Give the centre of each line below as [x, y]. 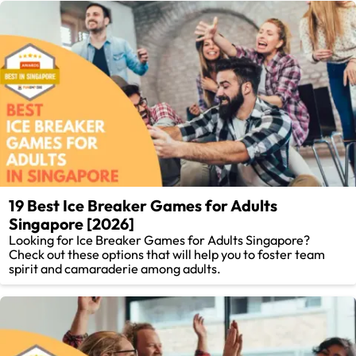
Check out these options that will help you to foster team [167, 254]
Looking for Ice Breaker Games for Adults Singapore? [160, 240]
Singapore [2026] [72, 223]
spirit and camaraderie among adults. [115, 268]
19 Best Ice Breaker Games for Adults [143, 205]
